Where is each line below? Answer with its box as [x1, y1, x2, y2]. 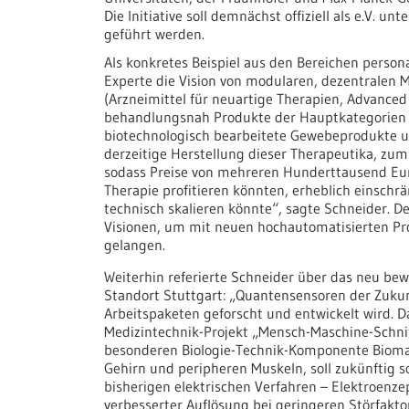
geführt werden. [104, 24, 204, 43]
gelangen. [104, 235, 165, 254]
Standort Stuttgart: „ [104, 285, 236, 304]
